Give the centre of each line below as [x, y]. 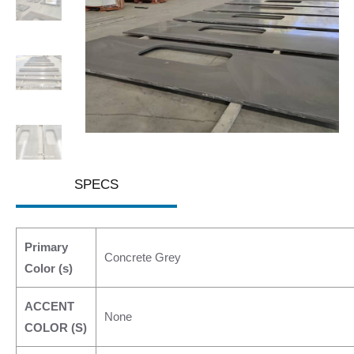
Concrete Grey [143, 257]
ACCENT [49, 306]
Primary [46, 247]
